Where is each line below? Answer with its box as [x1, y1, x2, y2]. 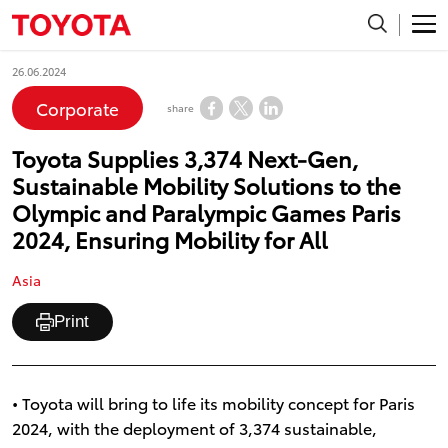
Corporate [35, 95, 119, 120]
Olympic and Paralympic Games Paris [11, 195, 401, 227]
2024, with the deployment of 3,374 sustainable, [11, 416, 377, 440]
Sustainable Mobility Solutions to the [11, 168, 401, 200]
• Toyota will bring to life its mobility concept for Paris [11, 391, 415, 415]
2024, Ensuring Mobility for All [11, 222, 328, 254]
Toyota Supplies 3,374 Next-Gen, [11, 141, 358, 173]
